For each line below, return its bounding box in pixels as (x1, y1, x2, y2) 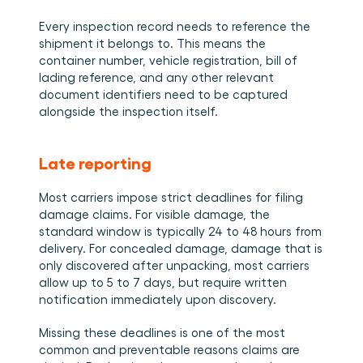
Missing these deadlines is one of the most (39, 325, 285, 340)
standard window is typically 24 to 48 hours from (39, 224, 322, 238)
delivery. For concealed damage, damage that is (39, 241, 322, 255)
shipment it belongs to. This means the (39, 36, 266, 50)
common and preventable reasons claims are (39, 342, 300, 357)
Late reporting (39, 152, 152, 172)
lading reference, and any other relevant (39, 70, 274, 84)
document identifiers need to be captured (39, 87, 288, 101)
